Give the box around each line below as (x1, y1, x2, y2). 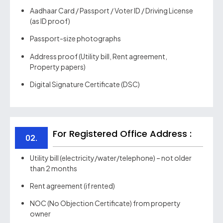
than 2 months (30, 163, 77, 173)
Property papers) (30, 62, 86, 71)
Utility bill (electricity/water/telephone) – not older (30, 153, 192, 162)
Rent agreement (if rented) (30, 181, 115, 190)
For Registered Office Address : (52, 127, 192, 140)
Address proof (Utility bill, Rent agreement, (30, 51, 167, 61)
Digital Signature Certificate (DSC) (30, 80, 140, 89)
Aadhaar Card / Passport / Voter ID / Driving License (30, 5, 193, 15)
